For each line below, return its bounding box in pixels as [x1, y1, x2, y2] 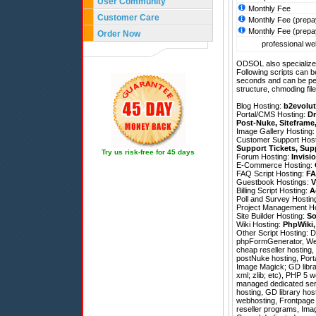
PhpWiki [283, 220, 313, 229]
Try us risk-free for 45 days [102, 148, 195, 156]
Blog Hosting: [236, 102, 284, 111]
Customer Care [97, 13, 159, 23]
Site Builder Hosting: [236, 212, 307, 221]
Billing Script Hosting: [236, 186, 310, 195]
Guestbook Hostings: [236, 178, 311, 187]
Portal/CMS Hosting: [236, 110, 308, 119]
